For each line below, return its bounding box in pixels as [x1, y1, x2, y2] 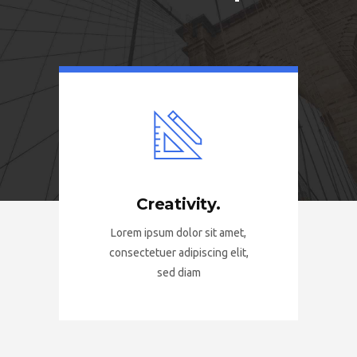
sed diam [156, 266, 201, 279]
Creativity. [136, 194, 221, 214]
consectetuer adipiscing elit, [108, 246, 249, 259]
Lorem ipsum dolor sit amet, [111, 226, 246, 239]
